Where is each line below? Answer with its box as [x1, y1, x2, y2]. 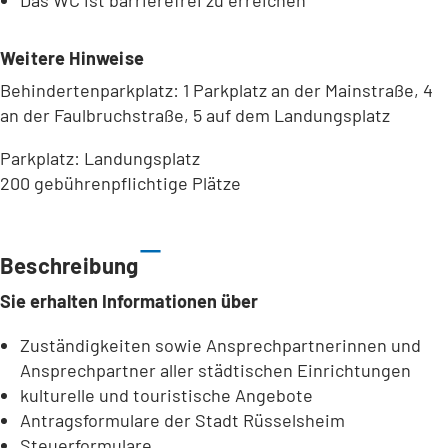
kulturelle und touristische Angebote [20, 383, 313, 406]
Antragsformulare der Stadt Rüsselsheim [20, 408, 345, 431]
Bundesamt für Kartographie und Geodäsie [143, 197, 347, 211]
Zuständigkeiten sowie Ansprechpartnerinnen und [20, 333, 421, 356]
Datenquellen [378, 197, 443, 211]
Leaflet [91, 197, 125, 211]
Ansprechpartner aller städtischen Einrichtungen [20, 358, 411, 381]
